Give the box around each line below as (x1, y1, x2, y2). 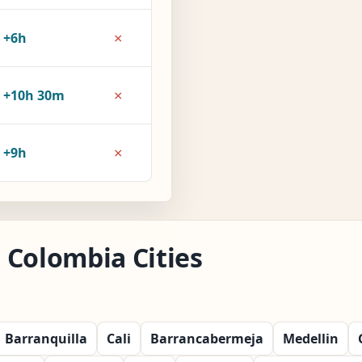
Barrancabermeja (150, 329, 263, 347)
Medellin (283, 329, 339, 347)
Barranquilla (5, 329, 87, 347)
